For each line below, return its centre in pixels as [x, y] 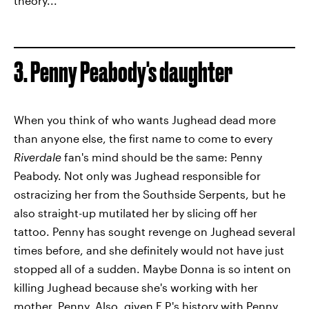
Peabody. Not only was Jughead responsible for [137, 175]
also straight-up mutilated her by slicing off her [136, 212]
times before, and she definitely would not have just [149, 250]
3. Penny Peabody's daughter [123, 72]
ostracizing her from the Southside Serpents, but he [150, 194]
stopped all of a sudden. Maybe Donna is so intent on [152, 268]
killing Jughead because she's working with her [136, 287]
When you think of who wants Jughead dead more [145, 119]
